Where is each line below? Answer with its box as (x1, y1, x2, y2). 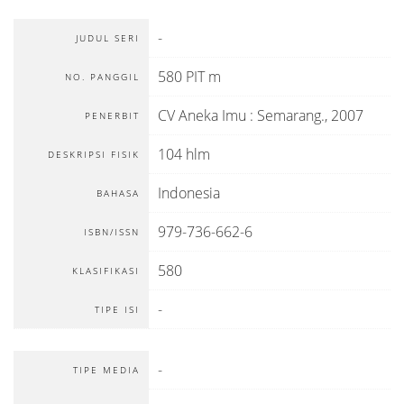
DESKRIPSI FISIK (48, 148, 140, 161)
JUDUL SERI (76, 32, 140, 44)
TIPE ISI (95, 303, 140, 316)
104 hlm (158, 144, 210, 164)
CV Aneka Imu (158, 106, 246, 125)
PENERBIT (85, 109, 140, 122)
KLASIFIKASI (72, 264, 140, 277)
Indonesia (158, 183, 220, 203)
